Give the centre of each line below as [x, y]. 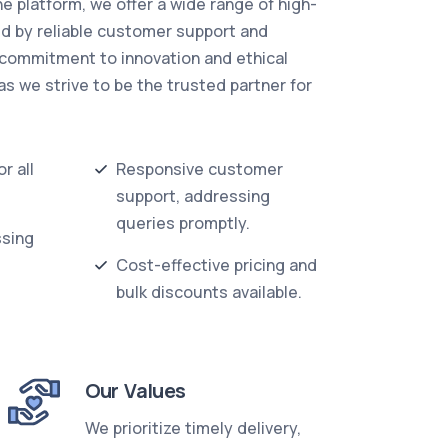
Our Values [135, 390]
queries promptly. [183, 223]
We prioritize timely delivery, [192, 428]
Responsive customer [199, 169]
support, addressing [193, 196]
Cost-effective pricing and [216, 265]
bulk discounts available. [209, 292]
